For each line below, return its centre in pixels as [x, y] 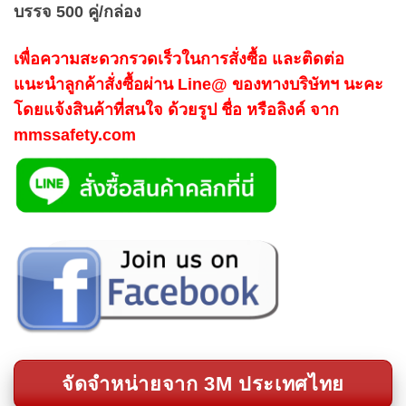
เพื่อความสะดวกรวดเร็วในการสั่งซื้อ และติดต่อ [179, 58]
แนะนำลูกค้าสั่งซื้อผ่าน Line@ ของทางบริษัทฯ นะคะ [198, 84]
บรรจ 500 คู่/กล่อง [77, 12]
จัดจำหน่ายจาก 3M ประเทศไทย [203, 384]
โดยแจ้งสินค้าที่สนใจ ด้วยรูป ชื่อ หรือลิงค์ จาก [176, 109]
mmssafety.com [75, 135]
